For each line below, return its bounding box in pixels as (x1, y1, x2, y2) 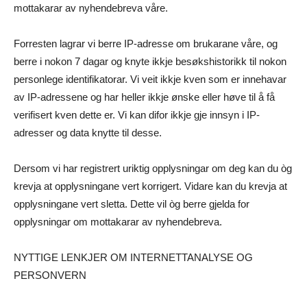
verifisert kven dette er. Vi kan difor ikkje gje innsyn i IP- (14, 109, 260, 121)
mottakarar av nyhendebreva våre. (14, 2, 168, 14)
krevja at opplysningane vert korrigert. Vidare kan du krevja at (14, 180, 287, 193)
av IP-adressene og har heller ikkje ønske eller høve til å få (14, 91, 275, 103)
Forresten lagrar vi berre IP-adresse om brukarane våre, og (14, 38, 278, 50)
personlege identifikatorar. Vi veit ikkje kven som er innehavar (14, 73, 286, 86)
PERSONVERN (14, 269, 86, 282)
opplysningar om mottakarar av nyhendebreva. (14, 216, 222, 228)
